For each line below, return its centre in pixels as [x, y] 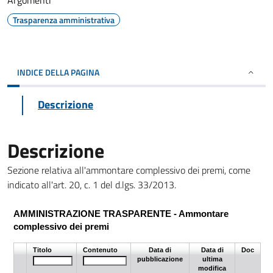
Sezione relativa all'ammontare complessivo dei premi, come [129, 170]
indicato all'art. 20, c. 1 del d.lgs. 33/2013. [92, 185]
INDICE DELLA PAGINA [58, 72]
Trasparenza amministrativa [64, 20]
